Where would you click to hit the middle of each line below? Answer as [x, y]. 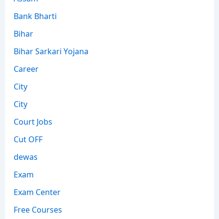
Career [26, 69]
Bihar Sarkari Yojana [51, 51]
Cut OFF [28, 139]
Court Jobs [33, 121]
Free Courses [38, 209]
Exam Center [37, 192]
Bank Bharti [35, 16]
